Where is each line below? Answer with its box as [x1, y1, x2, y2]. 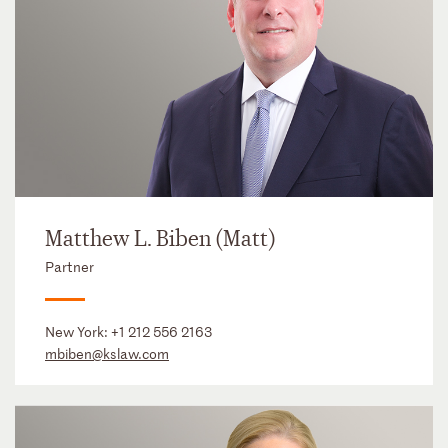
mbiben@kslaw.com [45, 344, 169, 364]
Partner [45, 257, 94, 277]
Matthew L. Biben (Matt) [45, 225, 276, 254]
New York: [45, 322, 111, 342]
